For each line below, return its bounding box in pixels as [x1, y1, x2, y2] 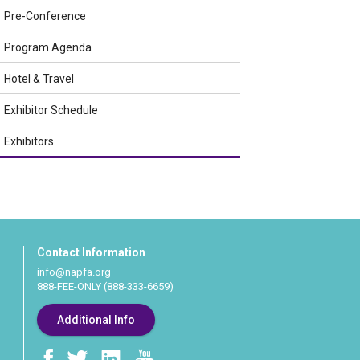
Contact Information [36, 246, 145, 259]
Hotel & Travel [3, 72, 74, 85]
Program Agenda [3, 41, 92, 54]
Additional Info [56, 313, 135, 326]
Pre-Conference [3, 10, 86, 22]
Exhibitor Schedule [3, 104, 98, 117]
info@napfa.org [36, 266, 111, 278]
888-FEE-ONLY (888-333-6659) [36, 280, 174, 292]
